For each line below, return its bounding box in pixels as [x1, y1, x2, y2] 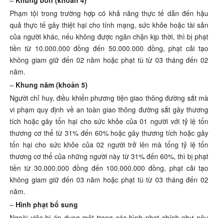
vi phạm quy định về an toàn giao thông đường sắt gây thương [10, 105, 208, 115]
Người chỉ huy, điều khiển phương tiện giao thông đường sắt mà [10, 93, 208, 103]
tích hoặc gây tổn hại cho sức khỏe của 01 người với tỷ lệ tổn [10, 116, 208, 127]
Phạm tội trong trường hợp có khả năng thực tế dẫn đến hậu [10, 8, 208, 18]
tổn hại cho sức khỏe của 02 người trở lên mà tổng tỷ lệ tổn [10, 140, 208, 150]
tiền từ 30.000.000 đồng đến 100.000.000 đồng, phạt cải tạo [10, 163, 208, 173]
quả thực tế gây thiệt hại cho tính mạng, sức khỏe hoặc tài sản [10, 20, 208, 30]
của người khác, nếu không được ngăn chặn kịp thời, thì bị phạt [10, 32, 208, 42]
